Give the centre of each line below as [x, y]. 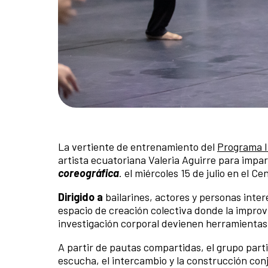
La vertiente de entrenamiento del [138, 147]
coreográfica [89, 173]
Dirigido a [80, 197]
